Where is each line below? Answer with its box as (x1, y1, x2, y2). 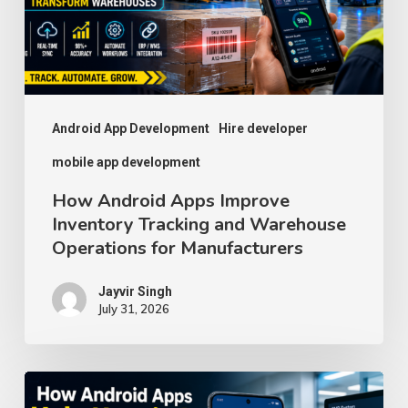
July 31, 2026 (97, 301, 169, 316)
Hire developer (218, 120, 308, 136)
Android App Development (51, 120, 209, 136)
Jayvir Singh (97, 283, 172, 299)
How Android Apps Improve (51, 188, 290, 213)
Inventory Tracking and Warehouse (51, 211, 346, 237)
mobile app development (51, 154, 200, 169)
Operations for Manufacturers (51, 235, 303, 260)
